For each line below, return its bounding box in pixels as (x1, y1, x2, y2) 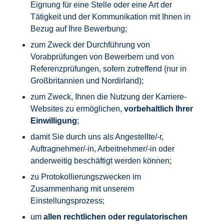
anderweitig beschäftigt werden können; (30, 156, 172, 165)
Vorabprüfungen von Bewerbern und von (30, 52, 174, 61)
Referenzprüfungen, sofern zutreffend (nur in (30, 64, 187, 73)
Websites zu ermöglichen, (30, 104, 124, 113)
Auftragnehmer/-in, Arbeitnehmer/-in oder (30, 144, 175, 153)
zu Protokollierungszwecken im (30, 172, 141, 181)
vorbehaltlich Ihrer (124, 104, 193, 113)
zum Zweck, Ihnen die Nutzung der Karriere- (30, 92, 187, 101)
